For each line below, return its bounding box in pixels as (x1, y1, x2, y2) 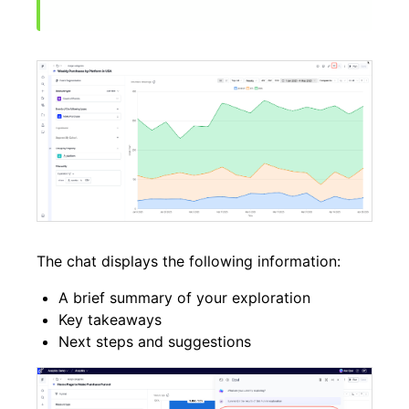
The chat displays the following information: (37, 251, 341, 270)
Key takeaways (58, 309, 162, 329)
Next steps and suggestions (58, 331, 251, 351)
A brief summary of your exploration (58, 288, 310, 307)
